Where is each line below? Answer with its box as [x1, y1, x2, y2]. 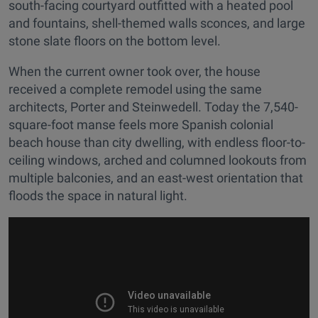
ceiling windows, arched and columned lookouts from [9, 153, 307, 168]
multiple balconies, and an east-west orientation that [9, 170, 303, 186]
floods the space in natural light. [9, 188, 187, 204]
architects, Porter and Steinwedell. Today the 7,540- [9, 99, 298, 115]
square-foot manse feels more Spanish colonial [9, 117, 273, 133]
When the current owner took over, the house [9, 64, 261, 79]
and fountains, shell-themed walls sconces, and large [9, 16, 305, 31]
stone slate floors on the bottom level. [9, 33, 221, 49]
